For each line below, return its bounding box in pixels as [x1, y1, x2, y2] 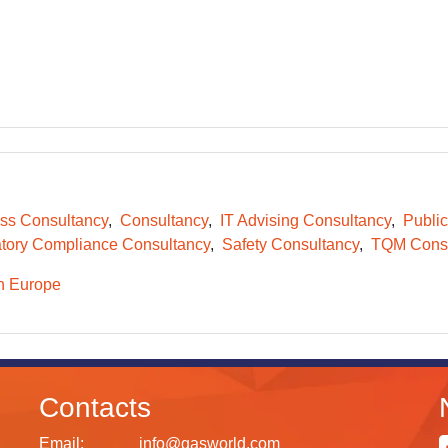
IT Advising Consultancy [219, 212, 391, 229]
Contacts [39, 392, 151, 423]
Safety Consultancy [221, 236, 359, 253]
